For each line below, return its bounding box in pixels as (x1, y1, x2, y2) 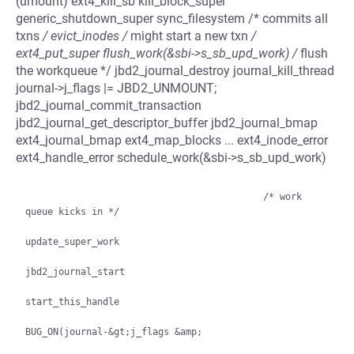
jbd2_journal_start (25, 266, 125, 277)
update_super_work (25, 236, 119, 247)
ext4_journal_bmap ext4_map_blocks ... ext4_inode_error (16, 133, 328, 148)
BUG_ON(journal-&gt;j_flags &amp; (25, 326, 202, 337)
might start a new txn (127, 28, 251, 43)
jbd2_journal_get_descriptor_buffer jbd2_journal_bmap (16, 115, 318, 130)
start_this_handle (25, 296, 119, 307)
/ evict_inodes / (43, 28, 127, 43)
